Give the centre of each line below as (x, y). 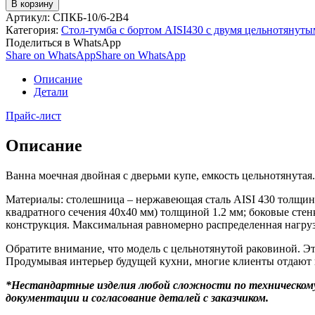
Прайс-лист (33, 115)
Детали (51, 91)
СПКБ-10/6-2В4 (91, 17)
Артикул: (29, 17)
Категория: (33, 30)
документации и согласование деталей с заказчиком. (137, 297)
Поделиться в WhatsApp (63, 42)
